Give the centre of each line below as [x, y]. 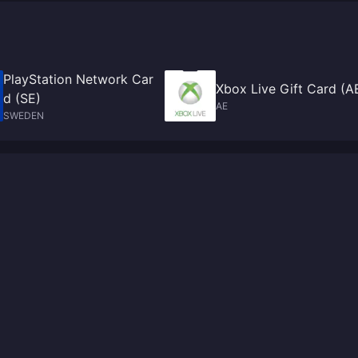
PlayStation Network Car [78, 79]
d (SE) [22, 98]
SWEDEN [24, 115]
